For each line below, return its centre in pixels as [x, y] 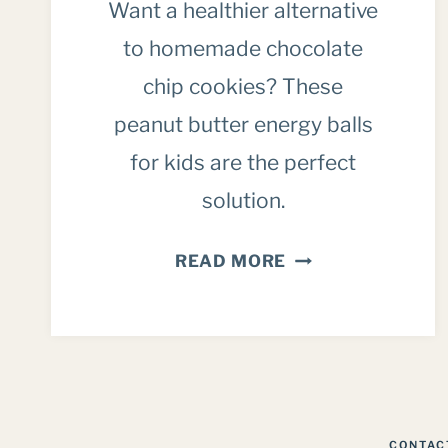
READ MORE [230, 261]
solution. [243, 201]
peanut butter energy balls [243, 125]
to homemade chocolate [243, 49]
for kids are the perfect [243, 163]
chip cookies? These [243, 87]
